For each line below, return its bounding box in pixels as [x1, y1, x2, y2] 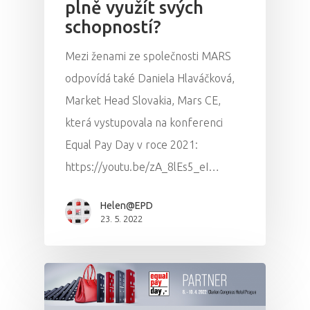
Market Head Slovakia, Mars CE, [65, 94, 221, 107]
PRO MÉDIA [206, 286, 250, 295]
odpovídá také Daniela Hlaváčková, [65, 72, 235, 85]
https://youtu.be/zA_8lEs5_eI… [65, 161, 219, 174]
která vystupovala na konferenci [65, 116, 223, 129]
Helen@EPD [100, 200, 153, 212]
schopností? [65, 17, 161, 37]
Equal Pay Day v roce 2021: [65, 138, 198, 152]
